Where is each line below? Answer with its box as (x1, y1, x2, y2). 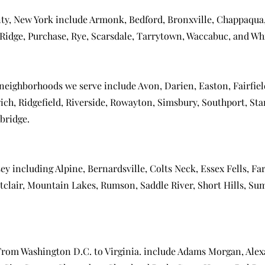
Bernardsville (88, 162, 145, 174)
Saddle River (140, 179, 193, 191)
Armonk (89, 13, 124, 25)
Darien (164, 79, 194, 92)
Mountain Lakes (27, 179, 96, 191)
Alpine (55, 162, 83, 174)
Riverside (66, 96, 105, 108)
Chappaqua (216, 13, 264, 25)
